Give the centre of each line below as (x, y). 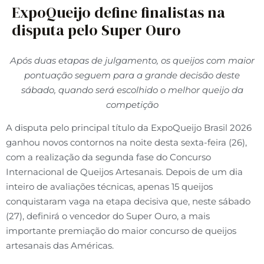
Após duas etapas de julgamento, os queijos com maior (132, 60)
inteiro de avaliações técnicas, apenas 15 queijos (109, 187)
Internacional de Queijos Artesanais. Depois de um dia (124, 172)
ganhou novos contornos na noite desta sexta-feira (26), (126, 143)
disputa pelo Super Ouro (96, 30)
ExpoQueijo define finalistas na (118, 12)
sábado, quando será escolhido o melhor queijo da (132, 90)
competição (132, 105)
